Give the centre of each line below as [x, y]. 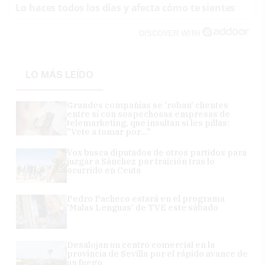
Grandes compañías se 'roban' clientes [148, 106]
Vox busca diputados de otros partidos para [157, 153]
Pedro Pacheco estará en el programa [146, 199]
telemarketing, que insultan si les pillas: [148, 123]
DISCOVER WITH [171, 34]
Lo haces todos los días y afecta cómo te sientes [125, 8]
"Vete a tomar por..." [109, 132]
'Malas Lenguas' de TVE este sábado [143, 208]
